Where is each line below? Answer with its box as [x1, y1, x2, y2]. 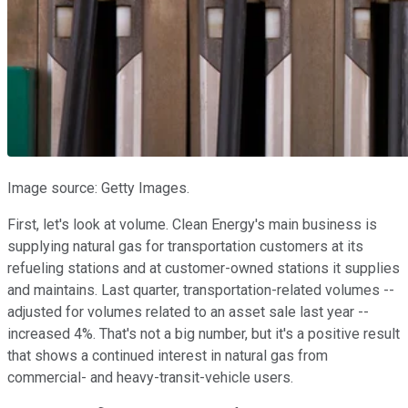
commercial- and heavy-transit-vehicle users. [7, 369, 297, 387]
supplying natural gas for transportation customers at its [7, 238, 363, 256]
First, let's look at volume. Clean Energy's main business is [7, 216, 377, 234]
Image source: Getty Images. [7, 179, 189, 198]
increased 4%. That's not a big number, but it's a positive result [7, 325, 400, 343]
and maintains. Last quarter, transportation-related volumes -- [7, 281, 394, 300]
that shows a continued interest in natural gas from [7, 347, 328, 365]
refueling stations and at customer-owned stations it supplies [7, 260, 400, 278]
